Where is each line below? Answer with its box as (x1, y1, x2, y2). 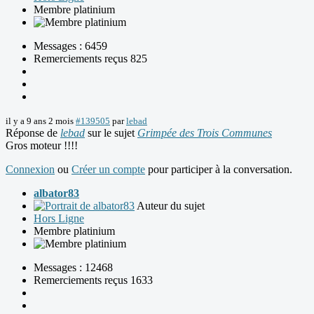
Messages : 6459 (34, 40, 107, 53)
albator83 (34, 187, 79, 200)
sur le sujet (85, 127, 137, 139)
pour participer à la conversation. (145, 163, 292, 176)
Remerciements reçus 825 (34, 53, 147, 65)
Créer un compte (71, 163, 145, 176)
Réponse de (6, 127, 60, 139)
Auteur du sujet (137, 200, 205, 212)
